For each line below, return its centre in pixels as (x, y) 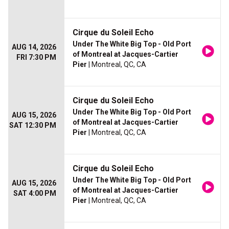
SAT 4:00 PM (35, 193)
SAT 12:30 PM (33, 125)
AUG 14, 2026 (34, 47)
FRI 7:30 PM (36, 58)
